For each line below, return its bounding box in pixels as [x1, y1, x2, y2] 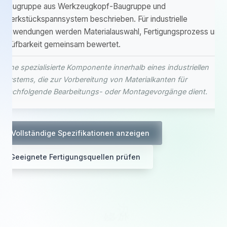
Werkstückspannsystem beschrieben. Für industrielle [3, 14, 187, 24]
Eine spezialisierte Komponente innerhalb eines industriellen [3, 63, 209, 71]
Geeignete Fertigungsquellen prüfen [9, 153, 140, 161]
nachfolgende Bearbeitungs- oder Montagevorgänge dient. [3, 87, 207, 96]
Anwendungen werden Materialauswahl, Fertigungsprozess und [3, 27, 223, 36]
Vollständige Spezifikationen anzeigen [11, 129, 149, 137]
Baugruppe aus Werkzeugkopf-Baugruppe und [3, 2, 166, 11]
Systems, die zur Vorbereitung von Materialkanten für [3, 75, 187, 84]
